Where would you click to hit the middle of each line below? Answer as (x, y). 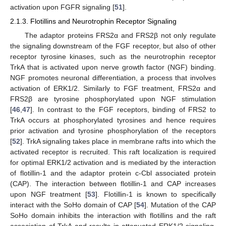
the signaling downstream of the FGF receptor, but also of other (113, 46)
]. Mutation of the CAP (180, 205)
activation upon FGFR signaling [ (62, 7)
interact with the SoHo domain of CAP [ (73, 205)
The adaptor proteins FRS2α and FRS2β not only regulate (120, 35)
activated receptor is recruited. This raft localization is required (113, 152)
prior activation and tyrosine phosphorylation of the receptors (113, 130)
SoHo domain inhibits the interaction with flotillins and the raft (113, 215)
